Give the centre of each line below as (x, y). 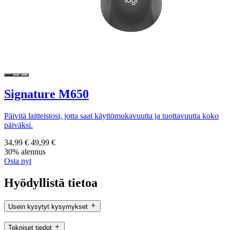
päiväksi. (18, 125)
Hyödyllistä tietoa (51, 183)
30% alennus (25, 151)
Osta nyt (18, 161)
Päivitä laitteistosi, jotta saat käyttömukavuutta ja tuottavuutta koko (111, 116)
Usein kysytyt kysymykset (48, 206)
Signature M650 (46, 94)
